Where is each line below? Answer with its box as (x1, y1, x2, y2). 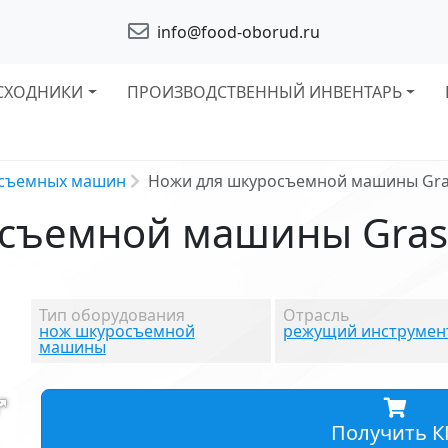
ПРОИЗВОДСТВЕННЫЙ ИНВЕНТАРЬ (126, 81, 402, 103)
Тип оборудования (38, 304, 185, 326)
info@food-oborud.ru (153, 21, 320, 43)
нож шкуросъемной (38, 320, 195, 342)
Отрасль (283, 304, 351, 326)
